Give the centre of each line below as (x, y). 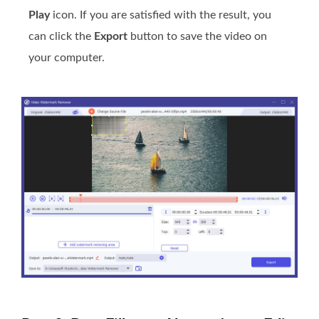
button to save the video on (197, 36)
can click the (61, 36)
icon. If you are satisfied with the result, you (161, 15)
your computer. (67, 57)
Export (111, 36)
